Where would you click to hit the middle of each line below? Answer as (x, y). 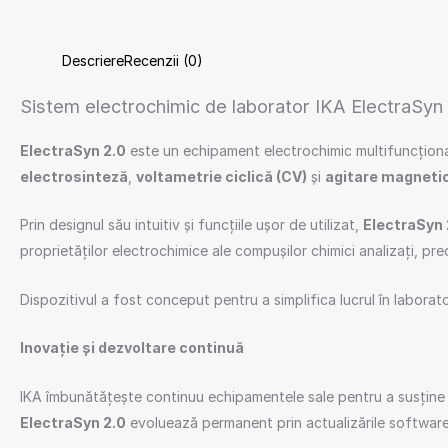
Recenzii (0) (163, 60)
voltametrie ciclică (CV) (221, 176)
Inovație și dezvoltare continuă (132, 348)
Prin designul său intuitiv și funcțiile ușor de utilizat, (191, 225)
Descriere (93, 60)
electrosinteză (74, 176)
